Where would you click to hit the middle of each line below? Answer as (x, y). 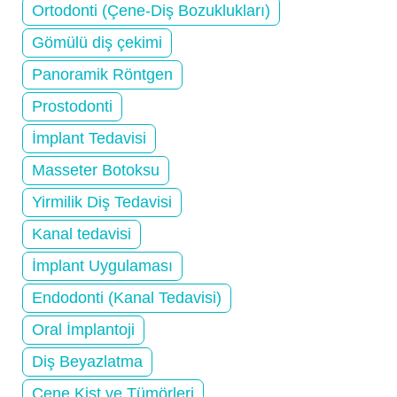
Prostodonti (72, 106)
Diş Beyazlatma (87, 361)
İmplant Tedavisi (89, 138)
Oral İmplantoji (83, 329)
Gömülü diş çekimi (97, 42)
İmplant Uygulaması (102, 265)
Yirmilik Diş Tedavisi (102, 202)
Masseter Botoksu (96, 170)
